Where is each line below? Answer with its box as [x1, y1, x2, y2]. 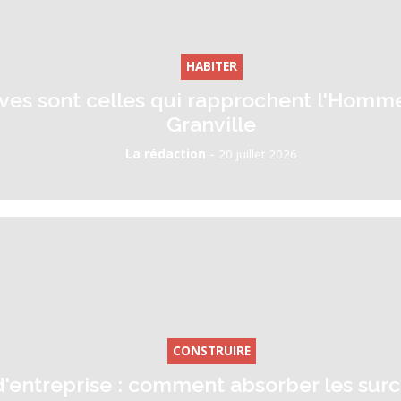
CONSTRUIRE [172, 342, 251, 359]
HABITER [185, 57, 237, 74]
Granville [166, 112, 256, 137]
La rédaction [125, 146, 206, 163]
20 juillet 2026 [218, 146, 297, 163]
